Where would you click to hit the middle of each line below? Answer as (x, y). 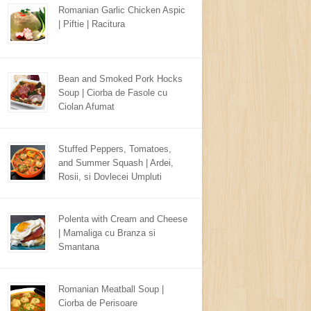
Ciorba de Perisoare (98, 303)
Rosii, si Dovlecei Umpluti (110, 177)
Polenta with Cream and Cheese (123, 219)
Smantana (79, 247)
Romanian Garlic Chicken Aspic (122, 10)
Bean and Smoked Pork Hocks (120, 79)
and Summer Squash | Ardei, (116, 163)
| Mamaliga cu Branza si (107, 233)
